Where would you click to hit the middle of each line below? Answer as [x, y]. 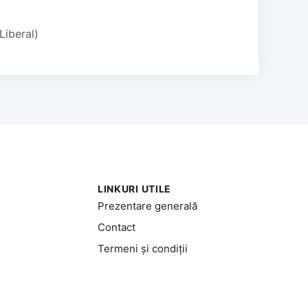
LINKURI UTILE [134, 188]
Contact [116, 227]
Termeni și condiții [142, 248]
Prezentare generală [147, 206]
